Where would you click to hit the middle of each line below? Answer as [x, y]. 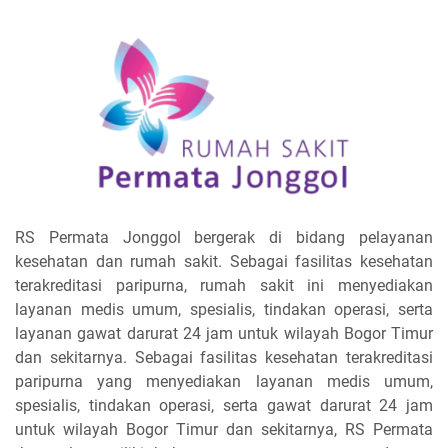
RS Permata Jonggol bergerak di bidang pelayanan [224, 237]
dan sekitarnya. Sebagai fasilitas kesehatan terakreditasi [224, 357]
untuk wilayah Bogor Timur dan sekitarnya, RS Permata [224, 429]
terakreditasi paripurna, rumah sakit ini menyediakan [224, 285]
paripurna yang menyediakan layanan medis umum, [224, 381]
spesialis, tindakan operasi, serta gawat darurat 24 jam [224, 405]
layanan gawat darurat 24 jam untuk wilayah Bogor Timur [224, 333]
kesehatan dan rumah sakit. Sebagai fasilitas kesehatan [224, 261]
